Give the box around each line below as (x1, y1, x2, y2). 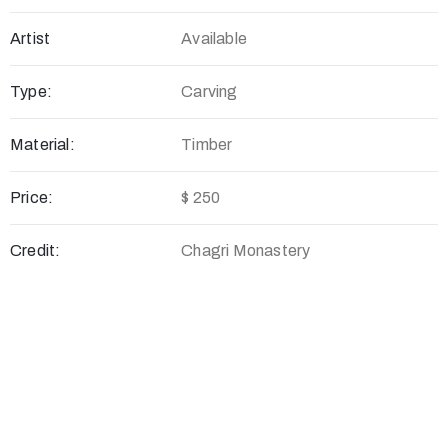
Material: (10, 136, 75, 154)
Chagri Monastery (181, 242, 311, 260)
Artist (10, 30, 51, 48)
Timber (181, 136, 233, 154)
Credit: (10, 242, 61, 260)
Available (181, 30, 247, 48)
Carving (181, 83, 238, 101)
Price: (10, 189, 54, 207)
